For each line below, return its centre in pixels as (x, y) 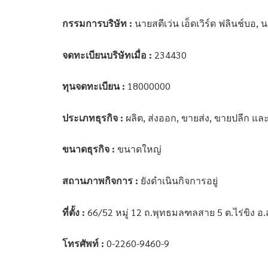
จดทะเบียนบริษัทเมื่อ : (107, 54)
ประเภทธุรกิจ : (93, 117)
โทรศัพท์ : (83, 243)
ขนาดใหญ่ (138, 149)
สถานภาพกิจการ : (100, 181)
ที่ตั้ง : (74, 212)
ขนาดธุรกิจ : (89, 149)
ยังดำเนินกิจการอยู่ (178, 181)
